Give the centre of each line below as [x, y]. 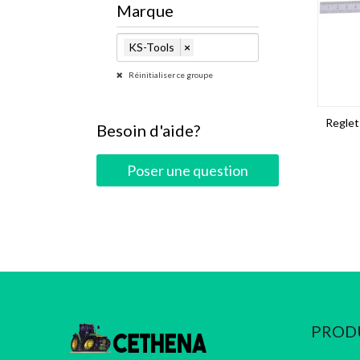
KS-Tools [151, 47]
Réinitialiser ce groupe [170, 74]
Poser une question [187, 171]
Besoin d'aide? [148, 131]
